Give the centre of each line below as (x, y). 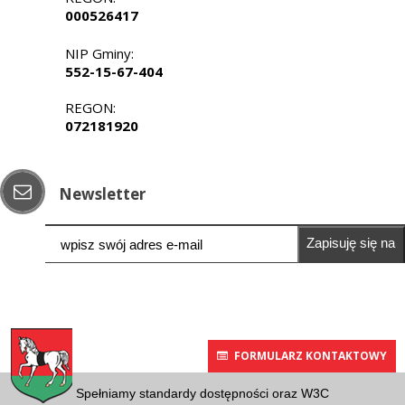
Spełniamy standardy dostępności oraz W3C (202, 394)
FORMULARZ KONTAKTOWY (311, 356)
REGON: (90, 108)
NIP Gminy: (99, 54)
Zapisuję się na (351, 243)
